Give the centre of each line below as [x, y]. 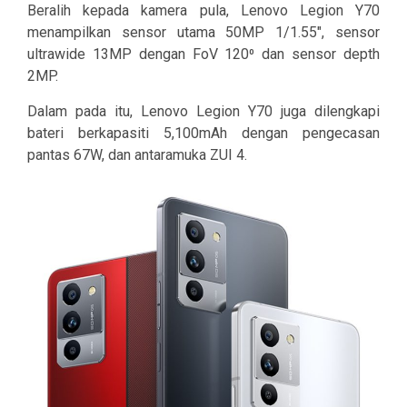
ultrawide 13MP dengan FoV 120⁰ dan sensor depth [203, 54]
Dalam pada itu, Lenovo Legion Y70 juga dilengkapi [203, 111]
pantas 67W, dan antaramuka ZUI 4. [137, 154]
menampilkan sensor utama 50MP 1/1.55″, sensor [203, 32]
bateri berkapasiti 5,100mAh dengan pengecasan [203, 133]
